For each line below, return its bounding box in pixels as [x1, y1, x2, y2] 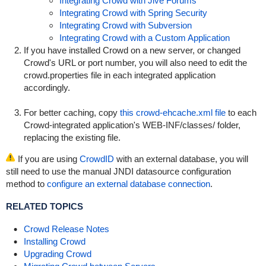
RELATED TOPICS [5, 201, 83, 211]
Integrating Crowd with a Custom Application [59, 33, 230, 43]
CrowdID [79, 154, 114, 164]
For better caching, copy [23, 107, 120, 118]
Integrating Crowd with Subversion [59, 20, 192, 30]
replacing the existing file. [23, 132, 121, 142]
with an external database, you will [113, 154, 248, 164]
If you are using [15, 154, 80, 164]
